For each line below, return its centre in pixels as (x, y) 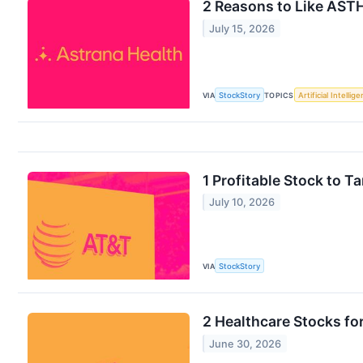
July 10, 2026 (242, 203)
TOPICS (279, 95)
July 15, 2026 (242, 28)
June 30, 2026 (246, 344)
